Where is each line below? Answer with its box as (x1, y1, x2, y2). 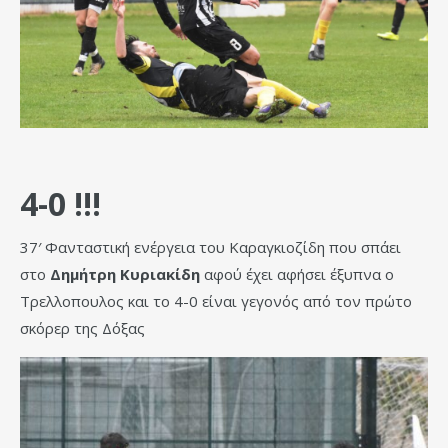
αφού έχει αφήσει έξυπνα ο (200, 264, 394, 285)
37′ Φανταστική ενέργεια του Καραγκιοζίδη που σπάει (20, 237, 401, 258)
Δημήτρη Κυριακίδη (50, 264, 200, 285)
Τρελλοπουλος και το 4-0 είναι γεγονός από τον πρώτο (20, 291, 412, 312)
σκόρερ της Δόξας (20, 318, 145, 339)
